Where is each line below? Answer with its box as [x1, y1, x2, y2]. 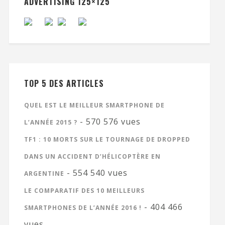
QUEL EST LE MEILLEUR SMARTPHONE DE [24, 100, 165, 109]
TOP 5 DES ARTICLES [24, 77, 104, 89]
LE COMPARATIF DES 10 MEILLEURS [24, 186, 145, 195]
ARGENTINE [24, 169, 64, 178]
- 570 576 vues [77, 116, 141, 127]
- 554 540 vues [64, 167, 128, 178]
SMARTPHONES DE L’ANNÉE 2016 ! [24, 203, 142, 212]
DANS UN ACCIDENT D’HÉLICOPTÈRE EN [24, 152, 161, 161]
